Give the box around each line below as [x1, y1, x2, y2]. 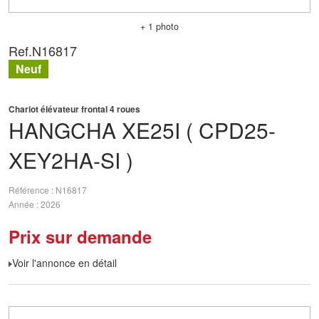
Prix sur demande [9, 224, 152, 249]
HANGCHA [9, 115, 116, 145]
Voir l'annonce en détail [12, 256, 117, 270]
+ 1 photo [140, 20, 179, 33]
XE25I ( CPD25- [122, 115, 276, 145]
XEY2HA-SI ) [9, 145, 133, 175]
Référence [9, 184, 51, 197]
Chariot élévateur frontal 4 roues [9, 103, 140, 115]
